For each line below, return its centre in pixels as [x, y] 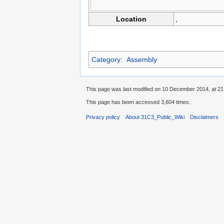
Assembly [141, 60]
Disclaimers [204, 117]
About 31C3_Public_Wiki [155, 117]
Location [131, 19]
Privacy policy [103, 117]
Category [106, 60]
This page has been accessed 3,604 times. [138, 102]
